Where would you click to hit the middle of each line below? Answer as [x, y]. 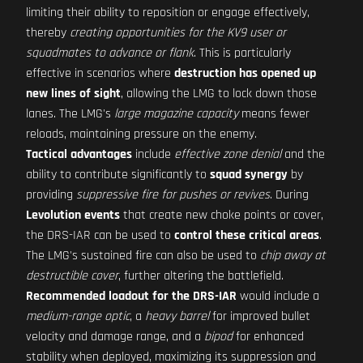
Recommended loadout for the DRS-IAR [131, 296]
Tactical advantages [79, 154]
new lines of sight [73, 94]
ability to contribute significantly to [118, 175]
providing [51, 195]
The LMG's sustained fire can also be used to [143, 256]
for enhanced [268, 337]
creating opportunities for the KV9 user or [178, 33]
